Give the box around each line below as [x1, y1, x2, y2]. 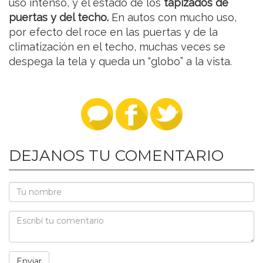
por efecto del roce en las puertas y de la [9, 26, 218, 39]
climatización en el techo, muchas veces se [9, 41, 225, 53]
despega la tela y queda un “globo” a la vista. [9, 55, 232, 68]
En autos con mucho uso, [112, 11, 237, 24]
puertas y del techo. [9, 11, 112, 24]
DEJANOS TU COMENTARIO [9, 146, 224, 166]
